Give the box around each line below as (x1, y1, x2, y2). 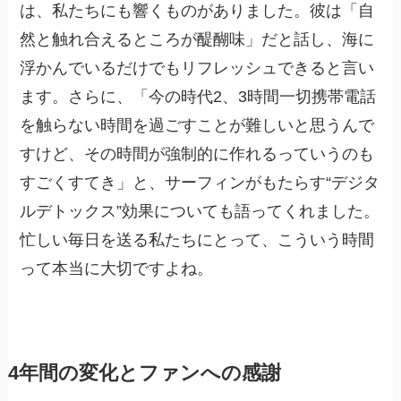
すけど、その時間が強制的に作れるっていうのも (20, 144, 375, 163)
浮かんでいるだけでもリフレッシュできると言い (20, 58, 375, 77)
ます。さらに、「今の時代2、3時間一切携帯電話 (20, 87, 377, 106)
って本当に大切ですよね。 (20, 259, 214, 277)
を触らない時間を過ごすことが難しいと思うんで (20, 115, 375, 134)
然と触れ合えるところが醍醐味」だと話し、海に (20, 30, 375, 48)
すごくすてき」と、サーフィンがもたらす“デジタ (20, 173, 380, 192)
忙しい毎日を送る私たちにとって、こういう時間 (20, 230, 375, 249)
